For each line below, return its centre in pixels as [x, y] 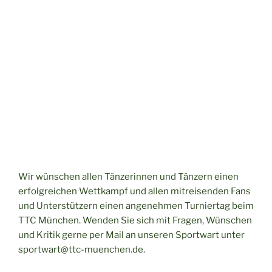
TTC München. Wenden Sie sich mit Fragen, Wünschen [135, 220]
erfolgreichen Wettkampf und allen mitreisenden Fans [134, 191]
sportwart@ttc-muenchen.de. [82, 249]
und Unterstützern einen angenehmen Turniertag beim [136, 206]
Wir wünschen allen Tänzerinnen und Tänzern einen [128, 176]
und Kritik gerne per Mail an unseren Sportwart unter [131, 235]
